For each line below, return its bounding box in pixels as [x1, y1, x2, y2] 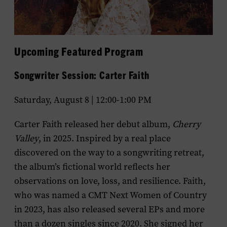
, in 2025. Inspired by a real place [39, 132, 171, 144]
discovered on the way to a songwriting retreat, [14, 146, 204, 159]
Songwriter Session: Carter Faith [14, 68, 149, 81]
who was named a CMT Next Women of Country [14, 189, 207, 201]
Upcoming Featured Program [14, 44, 143, 58]
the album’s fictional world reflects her [14, 161, 170, 173]
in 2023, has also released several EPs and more [14, 203, 205, 215]
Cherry [172, 118, 201, 130]
